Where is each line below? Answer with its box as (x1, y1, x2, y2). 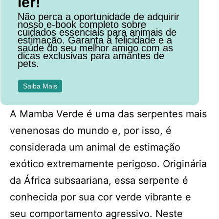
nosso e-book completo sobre (18, 19, 147, 30)
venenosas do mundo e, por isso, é (10, 125, 172, 136)
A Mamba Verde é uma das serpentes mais (10, 108, 207, 120)
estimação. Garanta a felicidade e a (18, 35, 173, 46)
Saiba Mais (22, 82, 57, 90)
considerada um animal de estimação (10, 141, 180, 153)
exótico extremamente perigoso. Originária (10, 158, 207, 170)
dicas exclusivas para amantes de (18, 50, 165, 62)
